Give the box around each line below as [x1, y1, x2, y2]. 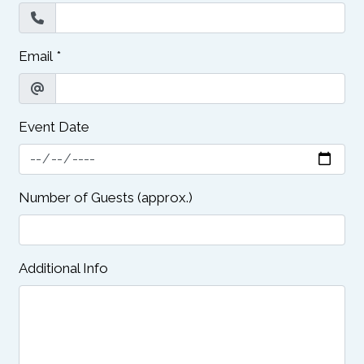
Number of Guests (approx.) [19, 188, 193, 206]
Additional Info [19, 259, 108, 276]
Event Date [19, 118, 89, 135]
